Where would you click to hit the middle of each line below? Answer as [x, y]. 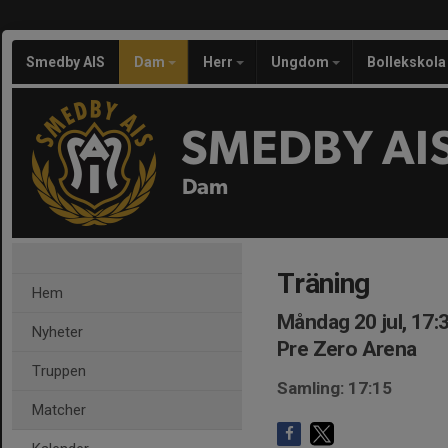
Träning [323, 283]
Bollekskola [406, 62]
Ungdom [301, 62]
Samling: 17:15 [334, 388]
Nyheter [57, 332]
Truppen [59, 371]
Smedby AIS [65, 62]
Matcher [59, 410]
